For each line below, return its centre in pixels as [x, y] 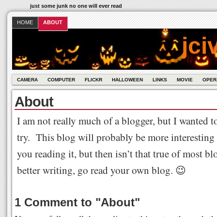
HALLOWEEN [127, 80]
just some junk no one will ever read [76, 6]
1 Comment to [55, 202]
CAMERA [27, 80]
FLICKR [93, 80]
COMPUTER [61, 80]
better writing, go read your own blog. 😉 [101, 170]
